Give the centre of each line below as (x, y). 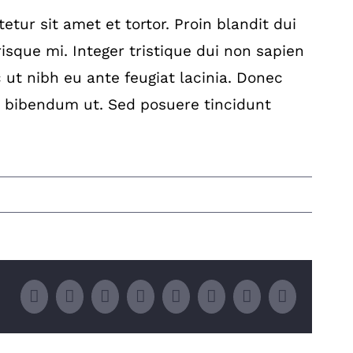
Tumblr (241, 295)
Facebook (71, 295)
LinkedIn (141, 295)
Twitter (98, 295)
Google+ (210, 295)
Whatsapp (178, 295)
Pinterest (281, 295)
